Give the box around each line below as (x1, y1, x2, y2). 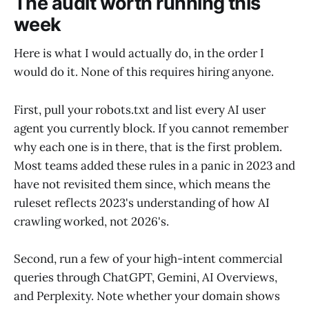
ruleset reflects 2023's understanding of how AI (14, 195, 270, 210)
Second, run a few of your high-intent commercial (14, 250, 283, 266)
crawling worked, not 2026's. (14, 213, 169, 229)
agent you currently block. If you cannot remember (14, 120, 288, 136)
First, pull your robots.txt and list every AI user (14, 101, 266, 117)
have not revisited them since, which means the (14, 176, 270, 192)
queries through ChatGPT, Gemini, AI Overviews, (14, 269, 277, 285)
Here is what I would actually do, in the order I (14, 46, 264, 61)
